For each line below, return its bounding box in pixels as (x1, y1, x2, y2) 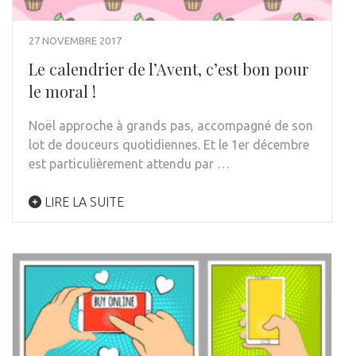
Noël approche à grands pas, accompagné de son (29, 118, 313, 133)
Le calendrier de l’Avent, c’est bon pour (29, 58, 308, 80)
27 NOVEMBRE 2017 (29, 35, 122, 47)
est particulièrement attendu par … (29, 157, 230, 172)
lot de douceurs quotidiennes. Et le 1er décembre (29, 137, 309, 153)
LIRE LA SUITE (41, 195, 124, 210)
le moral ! (29, 80, 96, 103)
